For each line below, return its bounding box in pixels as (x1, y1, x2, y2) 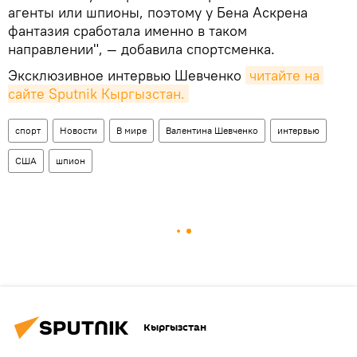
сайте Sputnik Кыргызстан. (8, 84, 185, 103)
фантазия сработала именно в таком (8, 21, 247, 40)
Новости (60, 124, 97, 136)
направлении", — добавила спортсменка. (8, 39, 275, 58)
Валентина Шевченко (166, 124, 258, 136)
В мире (116, 124, 147, 136)
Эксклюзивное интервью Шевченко (8, 65, 245, 84)
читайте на (249, 65, 320, 84)
